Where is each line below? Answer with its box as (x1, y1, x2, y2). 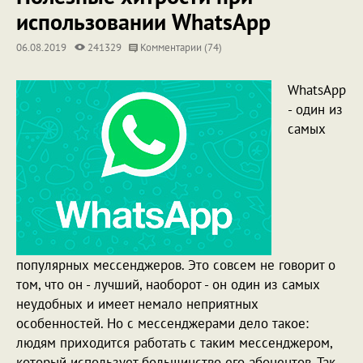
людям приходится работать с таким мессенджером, (16, 334, 332, 352)
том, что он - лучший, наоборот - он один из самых (16, 275, 320, 293)
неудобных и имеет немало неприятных (16, 295, 258, 313)
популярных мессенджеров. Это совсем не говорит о (16, 256, 335, 274)
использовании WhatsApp (16, 6, 271, 36)
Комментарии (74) (138, 41, 222, 54)
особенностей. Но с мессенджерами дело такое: (16, 314, 309, 332)
